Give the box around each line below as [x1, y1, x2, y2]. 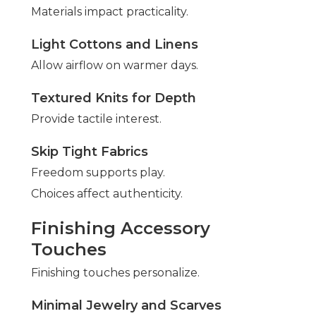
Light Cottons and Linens [31, 37, 198, 53]
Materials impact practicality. [31, 5, 188, 19]
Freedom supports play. [31, 166, 165, 180]
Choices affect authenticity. [31, 187, 183, 201]
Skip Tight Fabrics [31, 144, 148, 160]
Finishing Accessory [31, 218, 210, 239]
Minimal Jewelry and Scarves [31, 298, 221, 314]
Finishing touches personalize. [31, 266, 200, 280]
